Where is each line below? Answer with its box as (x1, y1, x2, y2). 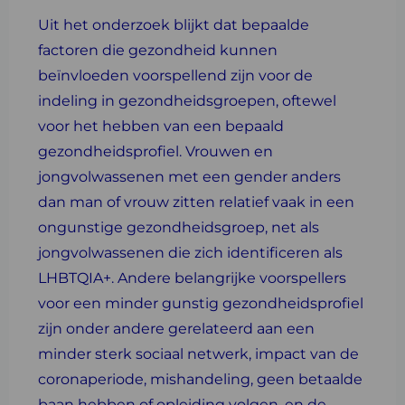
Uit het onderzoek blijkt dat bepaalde (38, 16, 309, 33)
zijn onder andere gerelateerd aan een (38, 320, 315, 337)
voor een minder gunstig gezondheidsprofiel (38, 295, 363, 312)
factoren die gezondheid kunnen (38, 42, 278, 59)
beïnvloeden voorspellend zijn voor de (38, 67, 313, 84)
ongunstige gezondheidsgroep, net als (38, 219, 319, 236)
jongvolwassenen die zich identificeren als (38, 244, 343, 261)
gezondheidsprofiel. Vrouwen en (38, 143, 273, 160)
